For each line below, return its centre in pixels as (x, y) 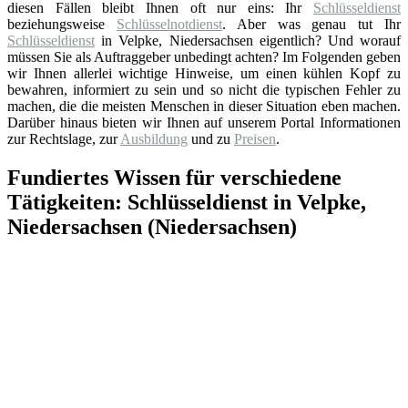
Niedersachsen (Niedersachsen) (152, 226)
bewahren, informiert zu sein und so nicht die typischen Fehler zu (204, 89)
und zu (211, 138)
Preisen (255, 138)
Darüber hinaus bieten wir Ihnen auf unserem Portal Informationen (204, 122)
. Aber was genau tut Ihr (311, 24)
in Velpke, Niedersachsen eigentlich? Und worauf (248, 40)
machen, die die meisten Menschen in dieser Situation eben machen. (204, 106)
